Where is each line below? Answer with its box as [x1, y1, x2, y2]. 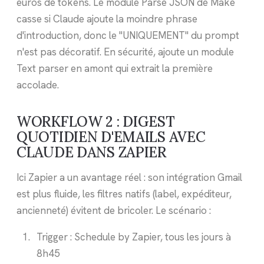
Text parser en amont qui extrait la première [16, 62, 213, 75]
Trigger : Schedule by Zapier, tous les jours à [36, 230, 231, 243]
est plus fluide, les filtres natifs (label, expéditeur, [16, 187, 232, 200]
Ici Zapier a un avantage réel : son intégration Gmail [16, 170, 242, 184]
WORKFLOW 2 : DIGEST [16, 113, 175, 131]
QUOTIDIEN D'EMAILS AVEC [16, 128, 206, 147]
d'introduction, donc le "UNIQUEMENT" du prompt [16, 29, 239, 42]
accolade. [16, 78, 59, 92]
